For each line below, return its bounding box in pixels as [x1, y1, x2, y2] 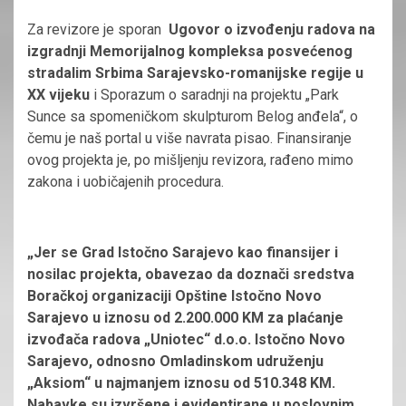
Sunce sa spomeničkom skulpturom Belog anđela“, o [27, 107, 358, 125]
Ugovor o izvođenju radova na [169, 20, 375, 38]
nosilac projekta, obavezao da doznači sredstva [27, 265, 354, 283]
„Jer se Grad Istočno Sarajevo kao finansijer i [27, 243, 338, 261]
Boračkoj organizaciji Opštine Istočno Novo [27, 286, 322, 304]
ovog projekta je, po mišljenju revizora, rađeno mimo [27, 150, 353, 169]
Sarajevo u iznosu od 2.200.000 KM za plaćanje [27, 308, 343, 326]
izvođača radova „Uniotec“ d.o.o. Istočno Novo [27, 330, 345, 348]
